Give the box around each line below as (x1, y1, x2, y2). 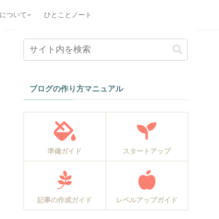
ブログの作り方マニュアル (29, 84, 123, 93)
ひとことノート (44, 10, 92, 19)
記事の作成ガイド (37, 196, 92, 204)
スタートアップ (123, 147, 171, 155)
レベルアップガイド (116, 196, 177, 204)
